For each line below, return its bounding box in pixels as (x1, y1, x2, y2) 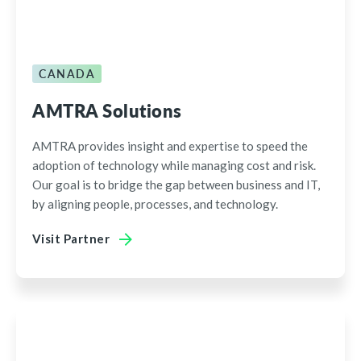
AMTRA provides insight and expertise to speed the (32, 139, 308, 153)
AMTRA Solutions (32, 98, 182, 123)
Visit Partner (32, 230, 110, 246)
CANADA (39, 65, 95, 81)
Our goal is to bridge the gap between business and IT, (32, 177, 320, 192)
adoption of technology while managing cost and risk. (32, 158, 316, 172)
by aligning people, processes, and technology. (32, 197, 278, 211)
